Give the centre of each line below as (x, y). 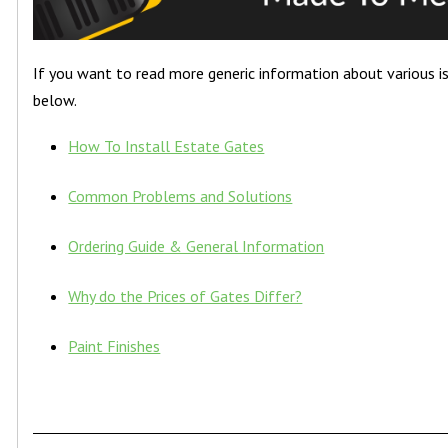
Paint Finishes (114, 345)
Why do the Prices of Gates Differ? (185, 295)
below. (55, 99)
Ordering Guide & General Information (196, 245)
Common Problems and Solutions (180, 195)
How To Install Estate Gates (166, 145)
